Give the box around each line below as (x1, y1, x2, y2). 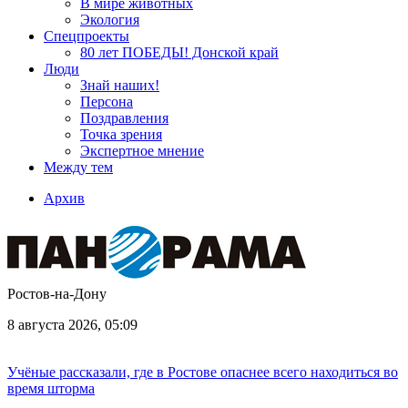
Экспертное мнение (80, 143, 204, 158)
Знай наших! (80, 77, 159, 93)
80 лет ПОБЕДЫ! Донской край (80, 45, 279, 60)
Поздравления (80, 110, 168, 126)
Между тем (44, 159, 113, 175)
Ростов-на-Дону (7, 286, 107, 301)
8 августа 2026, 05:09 (7, 317, 138, 332)
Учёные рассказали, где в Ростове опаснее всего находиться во (7, 364, 398, 380)
